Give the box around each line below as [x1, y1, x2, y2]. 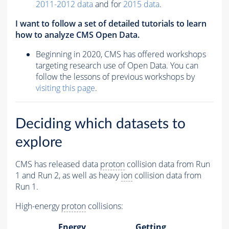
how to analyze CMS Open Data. [15, 29, 140, 41]
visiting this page [36, 82, 95, 94]
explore [15, 135, 62, 150]
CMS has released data [15, 158, 100, 170]
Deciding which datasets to [15, 117, 186, 131]
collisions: [86, 200, 123, 212]
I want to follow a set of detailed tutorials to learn [15, 18, 207, 30]
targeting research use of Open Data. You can [36, 60, 198, 72]
